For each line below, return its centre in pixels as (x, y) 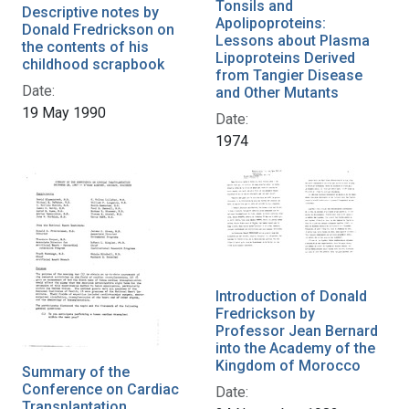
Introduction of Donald (291, 297)
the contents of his (85, 47)
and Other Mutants (277, 93)
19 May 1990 (64, 113)
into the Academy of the (295, 349)
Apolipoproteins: (271, 24)
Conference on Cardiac (100, 390)
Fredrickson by (265, 314)
